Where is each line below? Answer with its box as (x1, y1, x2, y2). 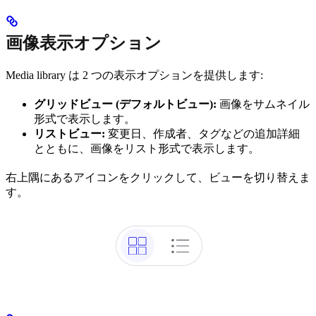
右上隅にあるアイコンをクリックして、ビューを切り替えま (6, 171, 310, 184)
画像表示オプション (6, 34, 162, 53)
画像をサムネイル (217, 98, 310, 111)
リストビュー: (34, 128, 105, 140)
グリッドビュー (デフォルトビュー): (34, 98, 217, 111)
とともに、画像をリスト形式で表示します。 (34, 142, 260, 155)
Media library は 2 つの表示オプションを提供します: (6, 69, 263, 82)
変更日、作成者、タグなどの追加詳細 (105, 128, 300, 140)
